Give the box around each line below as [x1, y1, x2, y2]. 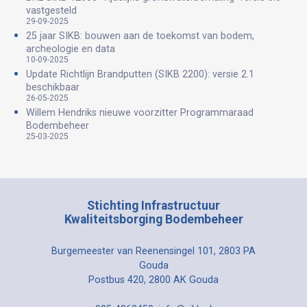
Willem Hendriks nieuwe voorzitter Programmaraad [26, 106, 254, 119]
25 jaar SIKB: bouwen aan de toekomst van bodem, [26, 29, 254, 42]
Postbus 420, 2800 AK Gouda [88, 273, 219, 286]
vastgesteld [26, 4, 77, 16]
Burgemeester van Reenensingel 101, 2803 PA [51, 245, 256, 257]
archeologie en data [26, 42, 115, 55]
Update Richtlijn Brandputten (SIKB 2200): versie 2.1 [26, 68, 254, 80]
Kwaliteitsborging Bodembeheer [64, 212, 243, 226]
